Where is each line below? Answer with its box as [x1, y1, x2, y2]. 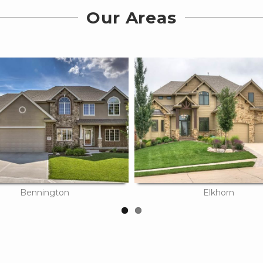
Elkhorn [203, 187, 234, 198]
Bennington [20, 187, 70, 198]
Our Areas [86, 7, 177, 28]
